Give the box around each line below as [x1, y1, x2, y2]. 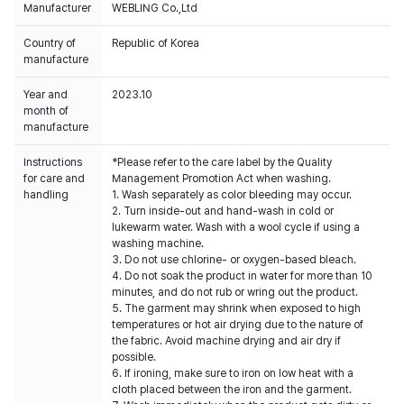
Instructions [23, 156, 82, 169]
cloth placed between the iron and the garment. [112, 383, 352, 396]
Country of [23, 37, 76, 50]
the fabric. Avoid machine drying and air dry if [112, 335, 341, 347]
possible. [112, 351, 156, 363]
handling [23, 188, 69, 201]
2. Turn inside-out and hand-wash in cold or [112, 205, 334, 217]
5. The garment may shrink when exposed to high [112, 302, 361, 315]
